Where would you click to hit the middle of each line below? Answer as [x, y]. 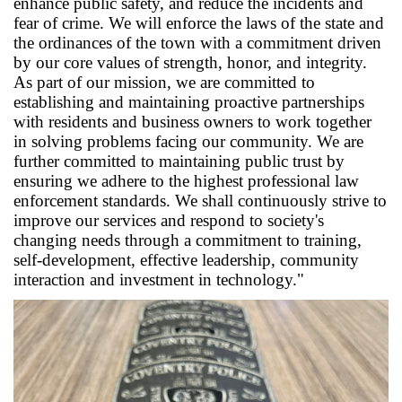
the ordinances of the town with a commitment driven [197, 42]
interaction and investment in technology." [159, 279]
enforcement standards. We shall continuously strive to [200, 200]
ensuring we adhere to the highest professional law [186, 180]
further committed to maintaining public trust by [179, 161]
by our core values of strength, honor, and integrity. [190, 62]
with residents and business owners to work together [192, 121]
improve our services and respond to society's [169, 220]
